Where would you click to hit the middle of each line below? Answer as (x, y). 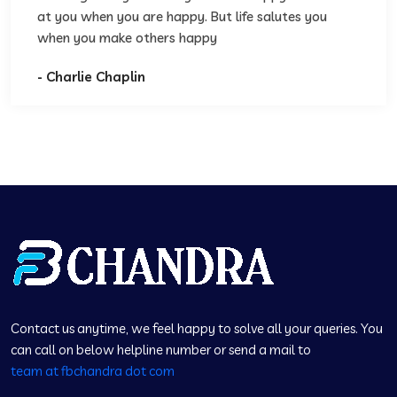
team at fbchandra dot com (93, 371)
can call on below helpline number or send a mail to (161, 350)
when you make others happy (127, 38)
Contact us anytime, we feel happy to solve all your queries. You (197, 328)
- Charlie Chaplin (91, 77)
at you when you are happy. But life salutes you (182, 16)
